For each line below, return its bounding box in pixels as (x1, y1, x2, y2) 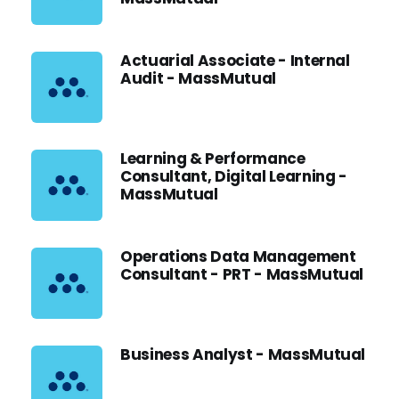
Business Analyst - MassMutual (120, 344, 366, 365)
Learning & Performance (120, 148, 305, 169)
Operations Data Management (120, 246, 356, 267)
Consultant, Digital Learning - (120, 166, 347, 187)
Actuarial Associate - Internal (120, 50, 350, 71)
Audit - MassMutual (120, 68, 276, 89)
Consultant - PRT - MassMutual (120, 264, 364, 285)
